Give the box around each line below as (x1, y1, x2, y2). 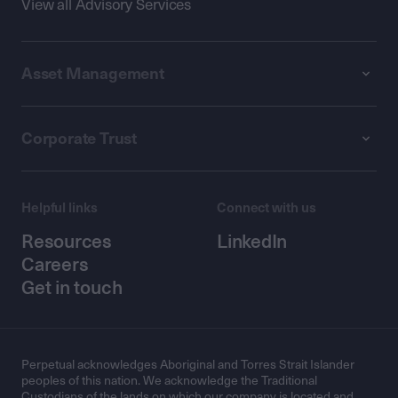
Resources (21, 229, 112, 253)
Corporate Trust (21, 128, 137, 148)
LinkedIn (217, 229, 288, 253)
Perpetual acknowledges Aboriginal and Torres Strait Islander (21, 356, 354, 372)
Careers (21, 252, 89, 276)
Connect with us (217, 199, 316, 216)
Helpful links (21, 199, 98, 216)
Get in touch (21, 275, 123, 299)
